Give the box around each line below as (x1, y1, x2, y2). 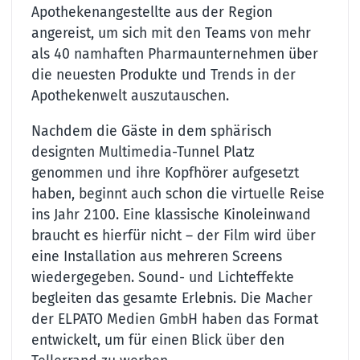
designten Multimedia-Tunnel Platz (31, 143, 255, 161)
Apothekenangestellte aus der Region (31, 4, 272, 22)
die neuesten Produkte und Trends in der (31, 67, 296, 84)
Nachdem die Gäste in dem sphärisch (31, 122, 272, 140)
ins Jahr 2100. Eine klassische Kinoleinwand (31, 206, 311, 223)
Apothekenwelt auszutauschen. (31, 88, 229, 105)
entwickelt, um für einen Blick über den (31, 331, 284, 349)
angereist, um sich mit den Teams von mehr (31, 25, 311, 43)
